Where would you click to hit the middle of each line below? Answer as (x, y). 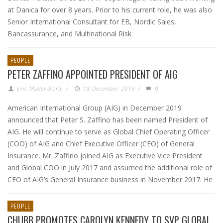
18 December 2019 (109, 88)
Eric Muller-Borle (40, 88)
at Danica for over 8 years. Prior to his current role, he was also (110, 10)
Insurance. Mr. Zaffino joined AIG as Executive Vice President (105, 156)
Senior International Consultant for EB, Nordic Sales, (92, 22)
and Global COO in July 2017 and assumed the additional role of (110, 167)
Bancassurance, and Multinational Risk (69, 34)
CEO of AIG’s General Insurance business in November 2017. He (110, 179)
